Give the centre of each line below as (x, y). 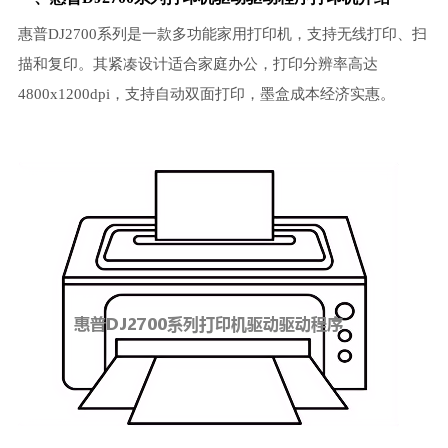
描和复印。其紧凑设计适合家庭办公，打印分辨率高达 (197, 64)
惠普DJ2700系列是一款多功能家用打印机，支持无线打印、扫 (222, 34)
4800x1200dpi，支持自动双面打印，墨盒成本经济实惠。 (206, 94)
